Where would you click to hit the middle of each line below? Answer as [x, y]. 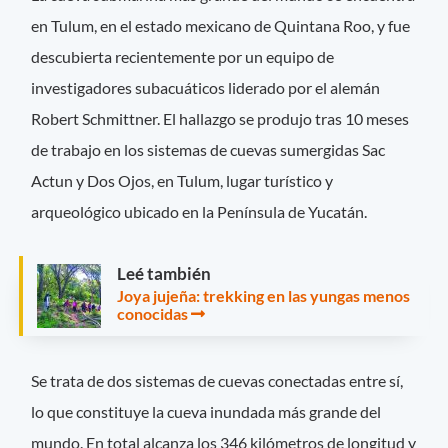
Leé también [164, 273]
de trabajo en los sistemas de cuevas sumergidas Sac [208, 149]
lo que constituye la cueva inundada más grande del [206, 412]
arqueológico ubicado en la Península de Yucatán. [199, 211]
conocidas [152, 313]
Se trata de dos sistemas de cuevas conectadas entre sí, [217, 381]
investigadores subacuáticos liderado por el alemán [206, 87]
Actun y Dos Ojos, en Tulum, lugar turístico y [182, 180]
